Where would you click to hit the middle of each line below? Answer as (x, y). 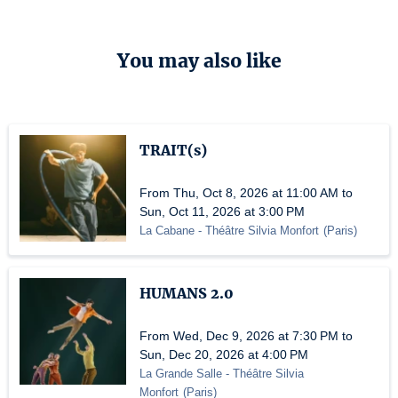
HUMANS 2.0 (187, 293)
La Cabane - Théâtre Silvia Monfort (229, 231)
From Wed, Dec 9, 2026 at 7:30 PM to (246, 336)
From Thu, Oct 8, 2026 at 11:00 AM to (246, 193)
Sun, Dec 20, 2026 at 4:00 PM (224, 354)
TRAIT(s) (173, 150)
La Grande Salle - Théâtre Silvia (222, 374)
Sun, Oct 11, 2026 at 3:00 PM (222, 211)
